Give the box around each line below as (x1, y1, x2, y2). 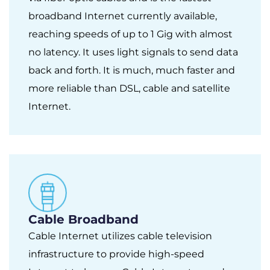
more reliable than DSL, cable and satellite (28, 82, 230, 94)
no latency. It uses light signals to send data (28, 46, 238, 58)
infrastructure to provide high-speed (28, 248, 204, 260)
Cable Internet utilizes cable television (28, 230, 212, 242)
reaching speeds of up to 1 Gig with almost (28, 28, 233, 40)
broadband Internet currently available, (28, 10, 217, 22)
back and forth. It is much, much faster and (28, 64, 235, 76)
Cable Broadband (28, 212, 139, 227)
